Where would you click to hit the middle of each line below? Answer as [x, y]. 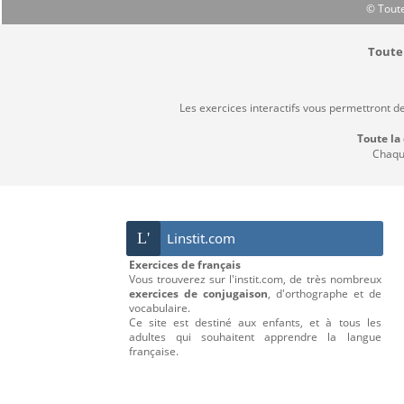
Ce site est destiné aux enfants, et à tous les [255, 323]
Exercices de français [184, 265]
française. [153, 352]
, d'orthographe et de [324, 294]
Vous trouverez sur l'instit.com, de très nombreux [255, 280]
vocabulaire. [159, 308]
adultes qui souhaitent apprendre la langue [255, 337]
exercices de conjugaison [198, 294]
